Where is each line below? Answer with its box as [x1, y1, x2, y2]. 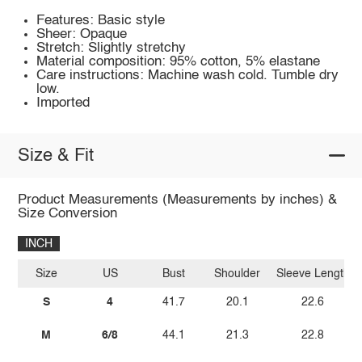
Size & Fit [17, 146, 94, 165]
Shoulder [214, 267, 261, 280]
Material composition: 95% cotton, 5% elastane [36, 55, 321, 69]
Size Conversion [17, 207, 117, 221]
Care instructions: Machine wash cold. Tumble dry [36, 69, 339, 83]
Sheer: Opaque [36, 27, 128, 42]
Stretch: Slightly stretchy [36, 41, 187, 56]
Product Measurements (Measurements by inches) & [17, 193, 337, 208]
